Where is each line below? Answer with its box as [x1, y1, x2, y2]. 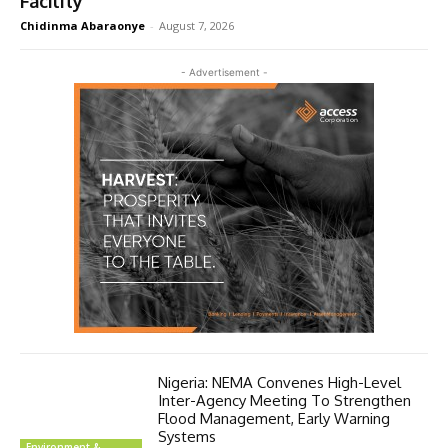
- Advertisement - [180, 66, 268, 79]
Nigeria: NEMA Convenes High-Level [158, 373, 402, 393]
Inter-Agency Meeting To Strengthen [158, 391, 412, 411]
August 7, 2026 [159, 18, 234, 34]
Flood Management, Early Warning [158, 409, 391, 429]
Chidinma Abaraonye [20, 18, 145, 34]
